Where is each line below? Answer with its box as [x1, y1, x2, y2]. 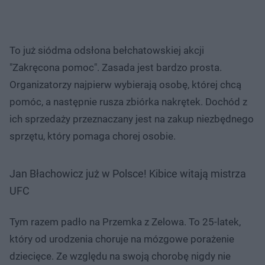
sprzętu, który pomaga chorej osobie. [9, 130, 176, 142]
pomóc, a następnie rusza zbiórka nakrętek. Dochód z [9, 95, 247, 108]
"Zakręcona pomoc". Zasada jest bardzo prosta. [9, 61, 222, 73]
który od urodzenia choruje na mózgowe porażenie [9, 232, 234, 245]
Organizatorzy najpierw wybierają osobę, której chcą [9, 78, 241, 91]
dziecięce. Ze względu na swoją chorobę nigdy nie [9, 250, 231, 262]
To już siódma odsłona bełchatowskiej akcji [9, 44, 204, 56]
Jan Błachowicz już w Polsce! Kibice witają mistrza [9, 167, 246, 180]
